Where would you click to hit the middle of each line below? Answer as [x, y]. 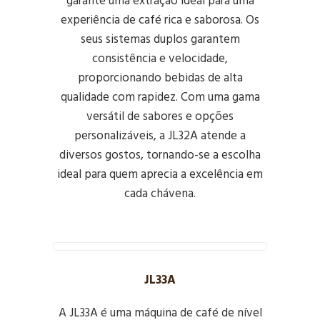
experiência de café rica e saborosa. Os [160, 20]
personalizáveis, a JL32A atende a [160, 136]
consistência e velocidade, [160, 59]
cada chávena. [160, 194]
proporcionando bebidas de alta [160, 78]
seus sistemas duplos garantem [160, 40]
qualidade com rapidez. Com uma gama [160, 97]
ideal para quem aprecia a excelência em [160, 175]
